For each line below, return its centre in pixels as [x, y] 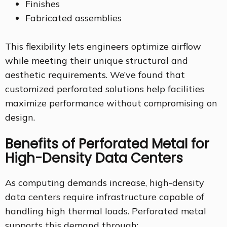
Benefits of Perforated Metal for [107, 144]
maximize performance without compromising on [111, 103]
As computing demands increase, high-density [105, 183]
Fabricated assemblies [73, 18]
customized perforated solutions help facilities [105, 89]
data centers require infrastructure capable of [105, 197]
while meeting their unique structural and [97, 61]
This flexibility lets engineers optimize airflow [103, 47]
